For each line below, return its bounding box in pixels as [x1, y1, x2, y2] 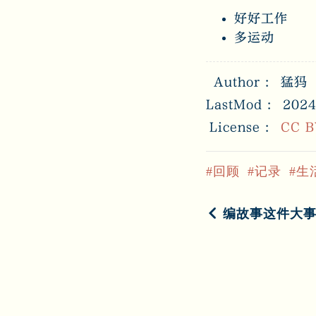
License [209, 120, 260, 135]
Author [214, 75, 260, 90]
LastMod [206, 97, 262, 112]
